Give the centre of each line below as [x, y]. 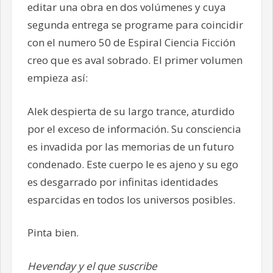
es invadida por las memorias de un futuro [130, 146]
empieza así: [57, 78]
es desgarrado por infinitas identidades [122, 182]
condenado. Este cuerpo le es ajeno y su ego [133, 164]
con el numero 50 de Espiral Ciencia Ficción [131, 43]
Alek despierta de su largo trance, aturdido [131, 111]
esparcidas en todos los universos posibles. [131, 199]
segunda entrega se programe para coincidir [135, 25]
